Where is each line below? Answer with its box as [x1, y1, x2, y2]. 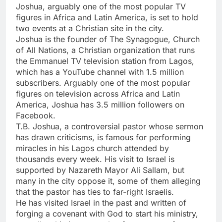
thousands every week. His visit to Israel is [16, 154, 174, 164]
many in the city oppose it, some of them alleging [16, 175, 201, 186]
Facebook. [16, 110, 55, 120]
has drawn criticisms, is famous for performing [16, 132, 191, 142]
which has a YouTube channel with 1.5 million [16, 66, 184, 77]
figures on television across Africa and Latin [16, 88, 180, 99]
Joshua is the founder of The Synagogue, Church [16, 34, 200, 44]
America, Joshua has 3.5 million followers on [16, 99, 184, 110]
